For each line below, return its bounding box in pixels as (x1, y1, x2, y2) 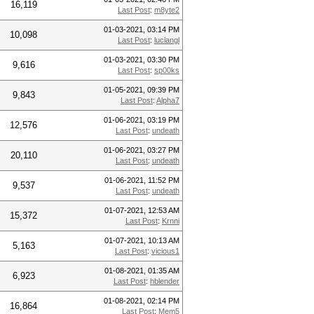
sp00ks (154, 66, 179, 74)
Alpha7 (156, 96, 179, 104)
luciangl (154, 36, 179, 44)
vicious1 (151, 247, 179, 255)
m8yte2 (154, 6, 179, 14)
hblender (150, 277, 179, 285)
